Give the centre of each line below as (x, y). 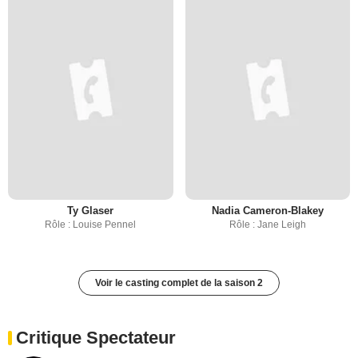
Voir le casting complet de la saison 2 (179, 283)
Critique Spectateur (96, 338)
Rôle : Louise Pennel (91, 225)
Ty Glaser (91, 211)
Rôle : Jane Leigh (267, 225)
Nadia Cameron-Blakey (267, 211)
